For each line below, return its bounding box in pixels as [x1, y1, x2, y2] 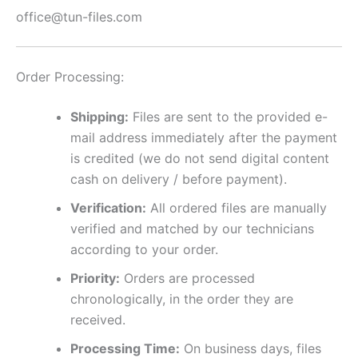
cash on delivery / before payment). [70, 170, 287, 187]
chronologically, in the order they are [70, 290, 293, 307]
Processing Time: [70, 340, 180, 356]
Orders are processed [120, 269, 255, 286]
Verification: [70, 199, 146, 216]
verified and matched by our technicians [70, 220, 314, 237]
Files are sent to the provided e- [129, 108, 328, 125]
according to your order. [70, 241, 218, 257]
